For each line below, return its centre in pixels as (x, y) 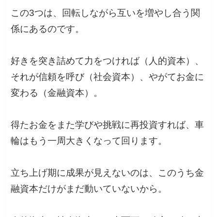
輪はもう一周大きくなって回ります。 (89, 140)
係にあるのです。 (48, 29)
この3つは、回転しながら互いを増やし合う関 (106, 13)
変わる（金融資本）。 (57, 93)
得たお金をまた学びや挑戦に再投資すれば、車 (108, 124)
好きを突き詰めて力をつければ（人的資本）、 (108, 61)
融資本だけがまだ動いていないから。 (89, 188)
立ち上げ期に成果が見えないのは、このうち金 (108, 172)
